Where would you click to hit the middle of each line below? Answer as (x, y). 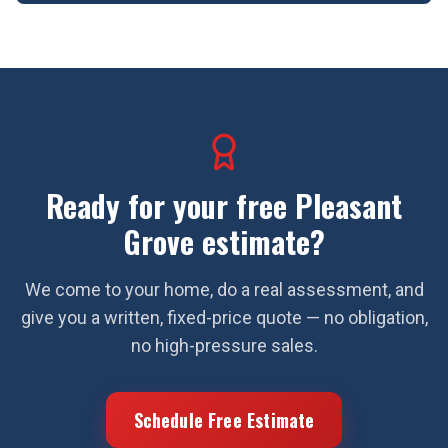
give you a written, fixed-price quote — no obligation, (224, 317)
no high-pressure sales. (224, 345)
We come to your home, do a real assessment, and (224, 289)
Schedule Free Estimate (224, 420)
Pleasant (348, 205)
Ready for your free (170, 205)
